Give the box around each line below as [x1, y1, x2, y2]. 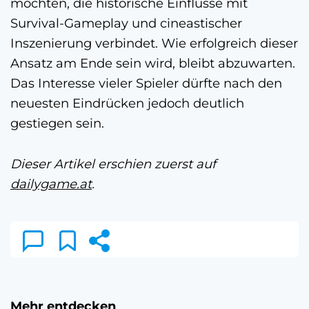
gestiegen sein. [10, 114, 104, 131]
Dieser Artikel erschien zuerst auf [10, 155, 216, 172]
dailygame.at [10, 175, 92, 192]
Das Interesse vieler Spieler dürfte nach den [10, 74, 282, 91]
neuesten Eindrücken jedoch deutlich [10, 94, 244, 111]
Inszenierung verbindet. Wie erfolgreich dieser [10, 34, 298, 51]
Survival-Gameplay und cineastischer [10, 14, 242, 31]
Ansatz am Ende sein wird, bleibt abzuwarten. [10, 54, 295, 71]
